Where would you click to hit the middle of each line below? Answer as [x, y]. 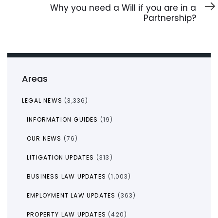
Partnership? [170, 18]
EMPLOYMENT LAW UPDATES [71, 196]
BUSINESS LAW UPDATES [66, 177]
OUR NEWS [44, 139]
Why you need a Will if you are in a [123, 8]
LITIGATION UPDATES [61, 158]
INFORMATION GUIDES [63, 120]
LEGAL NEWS [42, 101]
